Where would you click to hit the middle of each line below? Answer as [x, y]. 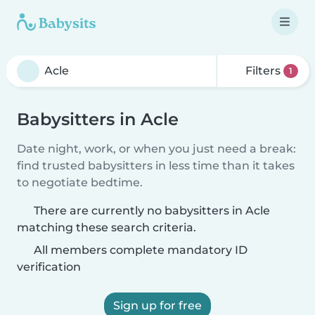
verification [49, 267]
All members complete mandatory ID [139, 250]
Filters [263, 71]
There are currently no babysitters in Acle [152, 211]
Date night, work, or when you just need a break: [156, 149]
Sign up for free [157, 306]
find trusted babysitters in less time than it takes [156, 166]
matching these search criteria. [107, 227]
